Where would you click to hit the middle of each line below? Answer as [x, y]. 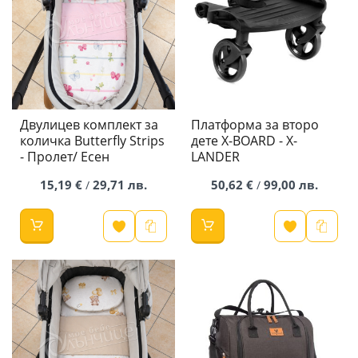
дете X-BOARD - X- [244, 141]
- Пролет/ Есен [65, 157]
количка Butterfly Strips [92, 141]
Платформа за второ [255, 125]
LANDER [215, 157]
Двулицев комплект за [89, 125]
